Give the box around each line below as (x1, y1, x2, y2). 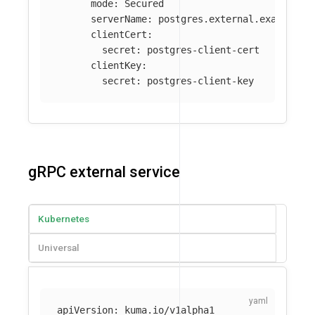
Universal (38, 242, 79, 254)
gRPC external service (28, 163, 180, 181)
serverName (91, 13, 147, 25)
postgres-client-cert (147, 44, 259, 56)
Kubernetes (38, 213, 89, 225)
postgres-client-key (147, 75, 254, 86)
